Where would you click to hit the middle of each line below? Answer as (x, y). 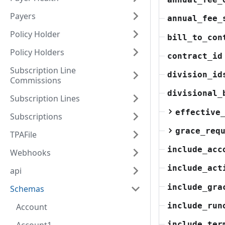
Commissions (36, 80)
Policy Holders (37, 52)
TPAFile (23, 135)
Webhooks (30, 153)
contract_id (195, 56)
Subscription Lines (45, 98)
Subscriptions (36, 117)
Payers (23, 16)
